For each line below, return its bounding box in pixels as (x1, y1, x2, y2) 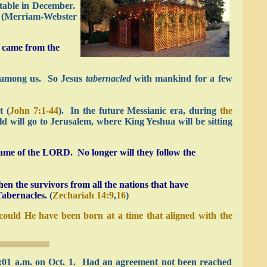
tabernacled (85, 73, 131, 83)
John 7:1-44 (10, 105, 58, 116)
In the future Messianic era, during (63, 105, 220, 116)
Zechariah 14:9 (52, 190, 114, 200)
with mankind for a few (131, 73, 232, 83)
